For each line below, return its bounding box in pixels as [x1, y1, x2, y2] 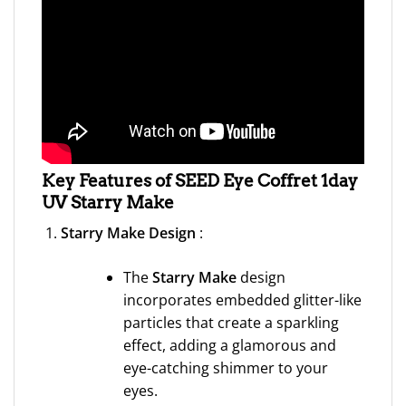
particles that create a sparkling [122, 313, 339, 333]
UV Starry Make [42, 191, 174, 213]
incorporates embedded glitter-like [122, 290, 362, 311]
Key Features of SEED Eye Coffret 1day [42, 169, 358, 191]
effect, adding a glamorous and [122, 335, 336, 356]
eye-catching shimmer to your [122, 358, 328, 379]
